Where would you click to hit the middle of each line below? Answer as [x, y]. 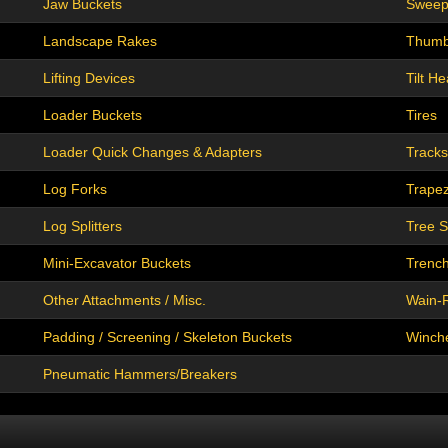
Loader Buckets [92, 115]
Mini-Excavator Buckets [117, 263]
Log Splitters [82, 226]
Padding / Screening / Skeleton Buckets [167, 337]
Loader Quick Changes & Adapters [152, 152]
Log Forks [75, 189]
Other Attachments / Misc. [124, 300]
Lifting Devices [89, 78]
